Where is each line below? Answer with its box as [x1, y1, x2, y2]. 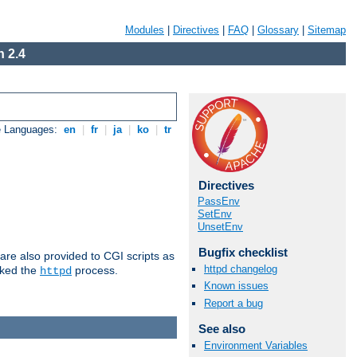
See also [198, 321, 245, 335]
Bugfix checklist [198, 245, 288, 259]
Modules [125, 24, 164, 36]
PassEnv [198, 195, 240, 207]
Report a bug [204, 296, 263, 309]
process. [72, 264, 118, 277]
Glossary [257, 24, 299, 36]
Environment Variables [204, 339, 308, 351]
